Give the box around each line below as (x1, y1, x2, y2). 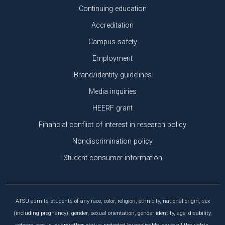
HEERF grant (92, 104, 133, 113)
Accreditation (91, 21, 134, 30)
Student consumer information (63, 154, 162, 163)
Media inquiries (88, 87, 137, 96)
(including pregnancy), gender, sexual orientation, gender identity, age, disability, (13, 210, 212, 217)
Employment (92, 54, 133, 63)
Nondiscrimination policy (72, 137, 153, 146)
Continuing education (78, 5, 147, 14)
